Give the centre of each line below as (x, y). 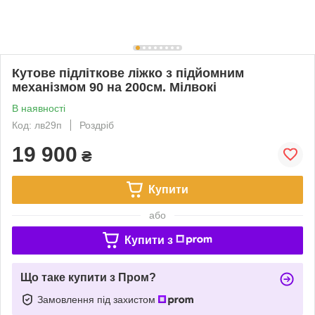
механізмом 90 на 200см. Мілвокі (114, 87)
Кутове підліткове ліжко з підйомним (128, 73)
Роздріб (97, 125)
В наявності (39, 108)
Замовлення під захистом (98, 299)
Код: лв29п (37, 125)
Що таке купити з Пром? (88, 277)
